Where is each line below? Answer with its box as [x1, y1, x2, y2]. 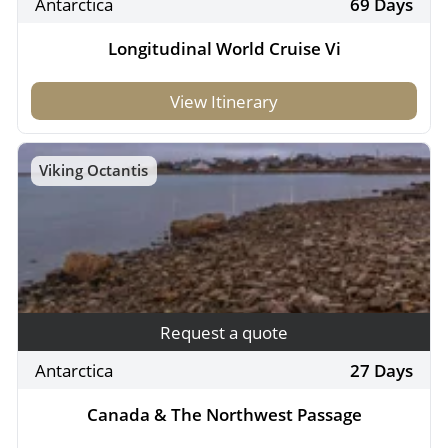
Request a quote [160, 320, 288, 344]
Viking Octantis [39, 160, 149, 181]
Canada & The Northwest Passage [86, 402, 362, 426]
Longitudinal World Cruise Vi [107, 37, 341, 61]
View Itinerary [170, 89, 278, 113]
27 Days [350, 358, 413, 382]
